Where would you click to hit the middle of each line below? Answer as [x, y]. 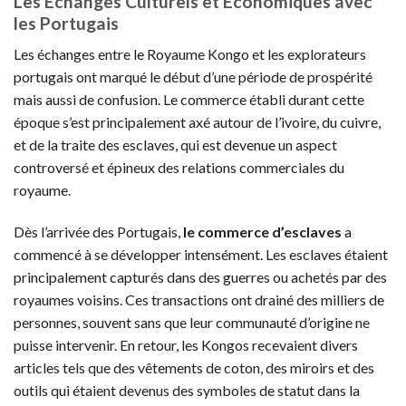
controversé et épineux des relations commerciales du [179, 168]
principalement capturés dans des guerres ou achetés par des [200, 276]
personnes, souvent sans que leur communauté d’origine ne [192, 322]
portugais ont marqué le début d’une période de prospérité [193, 77]
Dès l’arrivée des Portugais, [98, 231]
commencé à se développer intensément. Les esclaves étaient [201, 254]
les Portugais [66, 23]
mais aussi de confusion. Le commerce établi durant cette [189, 100]
